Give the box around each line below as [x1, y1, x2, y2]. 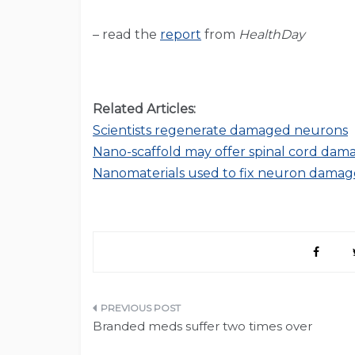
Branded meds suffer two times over [93, 319, 312, 334]
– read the [93, 27, 160, 43]
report [160, 27, 201, 43]
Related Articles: [93, 101, 196, 117]
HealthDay [239, 27, 305, 43]
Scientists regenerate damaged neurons [93, 123, 348, 139]
